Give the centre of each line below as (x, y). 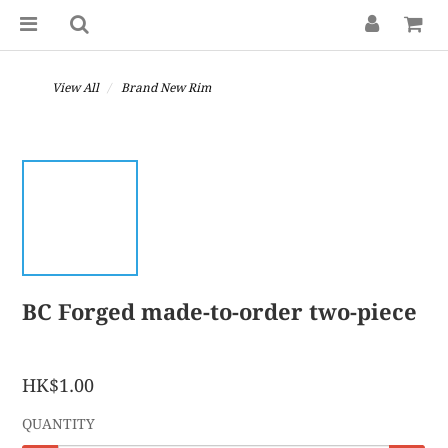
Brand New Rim (166, 88)
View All (75, 88)
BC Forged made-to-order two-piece (219, 312)
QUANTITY (58, 424)
